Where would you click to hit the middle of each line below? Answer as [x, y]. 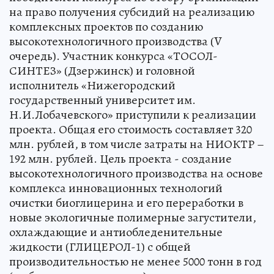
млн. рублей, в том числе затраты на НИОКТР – [137, 144]
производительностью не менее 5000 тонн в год [135, 262]
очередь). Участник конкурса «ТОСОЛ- [113, 56]
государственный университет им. [102, 100]
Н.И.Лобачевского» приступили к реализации [133, 115]
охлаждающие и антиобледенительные [116, 232]
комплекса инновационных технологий [116, 188]
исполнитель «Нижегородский [92, 86]
